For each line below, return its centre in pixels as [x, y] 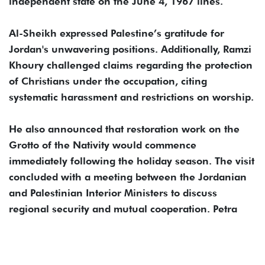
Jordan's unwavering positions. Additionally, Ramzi [130, 49]
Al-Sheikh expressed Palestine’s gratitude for [117, 33]
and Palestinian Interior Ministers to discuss [113, 193]
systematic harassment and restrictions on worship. [131, 97]
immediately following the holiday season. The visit [132, 161]
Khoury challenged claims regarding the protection [131, 65]
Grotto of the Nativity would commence [103, 145]
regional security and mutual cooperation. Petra [123, 209]
